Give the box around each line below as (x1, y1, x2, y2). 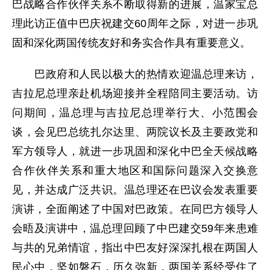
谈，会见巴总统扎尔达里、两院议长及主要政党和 (12, 126, 258, 138)
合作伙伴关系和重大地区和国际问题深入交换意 (12, 165, 258, 177)
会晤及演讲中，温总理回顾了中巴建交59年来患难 (12, 222, 258, 234)
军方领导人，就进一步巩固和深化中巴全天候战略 (12, 145, 258, 157)
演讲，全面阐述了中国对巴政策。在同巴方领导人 (12, 203, 258, 215)
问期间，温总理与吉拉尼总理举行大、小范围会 (12, 107, 258, 119)
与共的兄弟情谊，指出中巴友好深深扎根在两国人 (12, 242, 258, 254)
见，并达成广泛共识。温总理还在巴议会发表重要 (12, 184, 258, 196)
